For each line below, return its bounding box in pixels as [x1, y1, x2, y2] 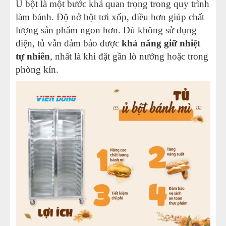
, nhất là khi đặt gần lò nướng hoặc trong [50, 50, 208, 62]
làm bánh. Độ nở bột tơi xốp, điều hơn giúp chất [16, 11, 204, 22]
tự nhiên [16, 50, 50, 62]
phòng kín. [16, 64, 59, 75]
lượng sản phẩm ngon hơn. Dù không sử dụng [16, 24, 197, 35]
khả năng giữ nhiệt [122, 37, 200, 48]
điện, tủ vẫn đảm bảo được [16, 37, 122, 48]
